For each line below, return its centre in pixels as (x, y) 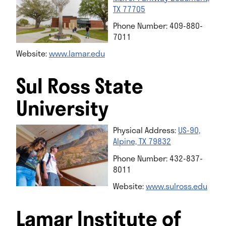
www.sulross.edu (177, 186)
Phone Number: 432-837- (158, 158)
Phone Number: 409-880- (158, 26)
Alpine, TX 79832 (142, 141)
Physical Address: (146, 130)
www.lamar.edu (77, 53)
